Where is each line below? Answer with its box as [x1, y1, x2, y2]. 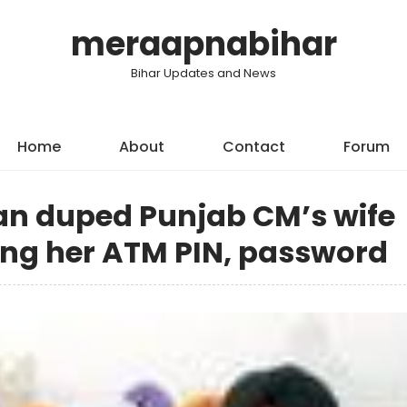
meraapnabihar [70, 21, 337, 67]
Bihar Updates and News [131, 65, 276, 82]
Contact [223, 136, 285, 157]
